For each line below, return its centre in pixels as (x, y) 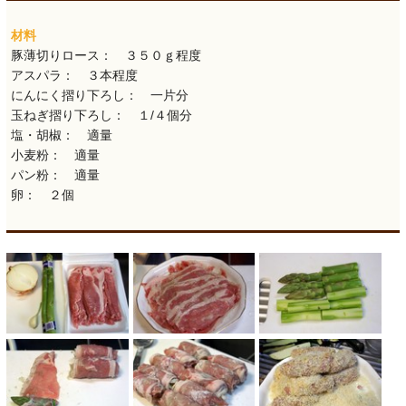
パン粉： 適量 (55, 175)
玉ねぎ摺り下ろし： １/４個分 (101, 116)
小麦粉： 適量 (55, 155)
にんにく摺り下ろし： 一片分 (100, 96)
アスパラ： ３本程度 (74, 76)
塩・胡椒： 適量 (62, 135)
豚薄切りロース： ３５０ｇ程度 (106, 56)
